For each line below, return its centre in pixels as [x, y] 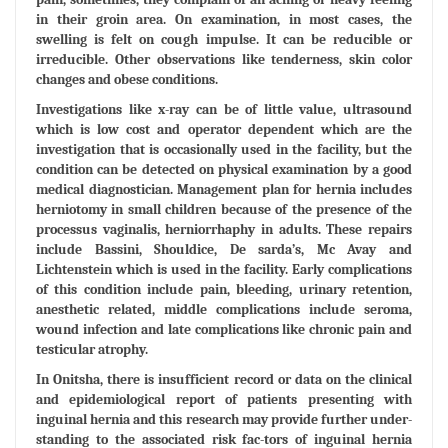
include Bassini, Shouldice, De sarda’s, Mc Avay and [224, 249]
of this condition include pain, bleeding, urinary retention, [224, 289]
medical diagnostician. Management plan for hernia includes [224, 189]
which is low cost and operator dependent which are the [224, 129]
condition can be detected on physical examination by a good [224, 169]
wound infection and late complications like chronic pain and [224, 329]
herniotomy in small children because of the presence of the [224, 209]
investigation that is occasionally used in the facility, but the [224, 149]
